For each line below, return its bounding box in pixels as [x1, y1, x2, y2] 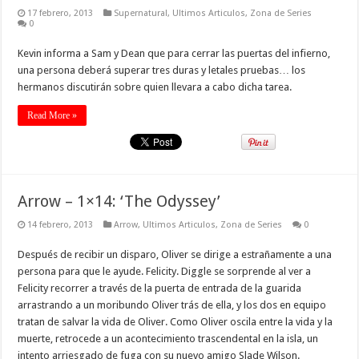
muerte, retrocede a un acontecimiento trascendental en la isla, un [18, 332, 319, 345]
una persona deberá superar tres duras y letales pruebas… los [18, 63, 306, 76]
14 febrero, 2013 [27, 219, 94, 230]
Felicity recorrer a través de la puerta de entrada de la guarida [18, 281, 302, 294]
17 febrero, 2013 [27, 7, 94, 18]
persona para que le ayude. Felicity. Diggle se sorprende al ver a [18, 264, 312, 277]
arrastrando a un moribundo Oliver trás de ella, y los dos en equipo [18, 298, 327, 311]
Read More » [27, 109, 78, 121]
